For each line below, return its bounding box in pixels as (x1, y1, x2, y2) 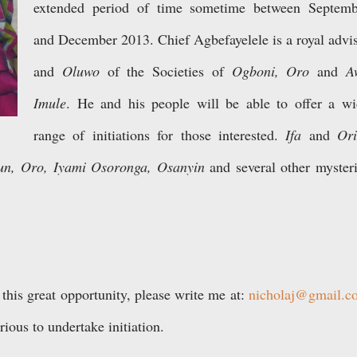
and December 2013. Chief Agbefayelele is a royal (33, 29, 328, 49)
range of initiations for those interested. (33, 125, 286, 144)
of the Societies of (99, 61, 232, 80)
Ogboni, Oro (231, 61, 310, 80)
